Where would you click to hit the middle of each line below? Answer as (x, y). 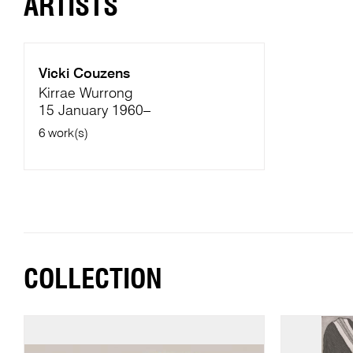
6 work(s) (63, 134)
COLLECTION (93, 280)
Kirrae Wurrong (85, 94)
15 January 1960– (94, 111)
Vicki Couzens (84, 74)
